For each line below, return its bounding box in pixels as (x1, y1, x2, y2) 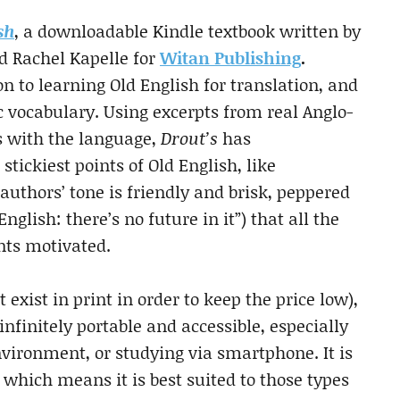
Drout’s (161, 126, 222, 150)
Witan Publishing (160, 46, 301, 70)
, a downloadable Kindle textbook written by (14, 19, 361, 43)
